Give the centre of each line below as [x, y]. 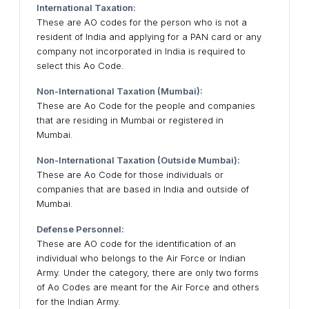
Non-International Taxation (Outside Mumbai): [138, 160]
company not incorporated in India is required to [141, 51]
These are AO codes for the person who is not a [142, 22]
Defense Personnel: [80, 229]
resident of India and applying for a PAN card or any [149, 37]
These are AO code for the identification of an [136, 243]
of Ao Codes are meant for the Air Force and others [148, 287]
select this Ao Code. [80, 66]
